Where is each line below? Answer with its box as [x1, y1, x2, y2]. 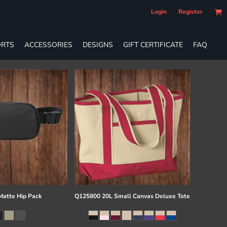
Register [178, 8, 203, 16]
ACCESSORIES [24, 40, 72, 50]
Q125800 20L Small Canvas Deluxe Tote [74, 192, 190, 200]
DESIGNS [83, 40, 113, 50]
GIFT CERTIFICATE [123, 40, 183, 50]
